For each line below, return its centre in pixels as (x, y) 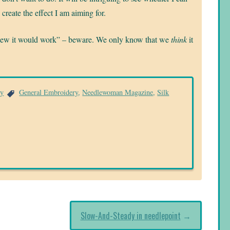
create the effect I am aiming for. (54, 13)
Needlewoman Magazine (118, 92)
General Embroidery (49, 92)
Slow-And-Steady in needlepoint (130, 215)
